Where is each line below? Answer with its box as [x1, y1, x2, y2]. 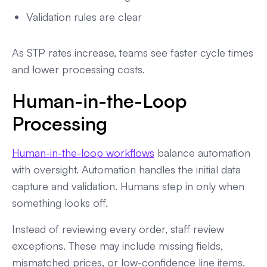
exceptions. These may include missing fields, [12, 238, 223, 252]
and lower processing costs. [12, 62, 145, 76]
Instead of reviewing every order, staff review [12, 222, 224, 235]
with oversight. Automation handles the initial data [12, 162, 241, 176]
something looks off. [12, 195, 108, 209]
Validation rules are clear [26, 10, 142, 23]
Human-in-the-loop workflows [12, 145, 154, 159]
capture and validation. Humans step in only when [12, 179, 244, 193]
